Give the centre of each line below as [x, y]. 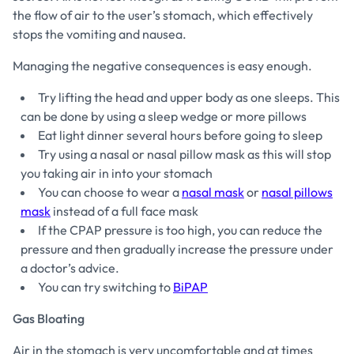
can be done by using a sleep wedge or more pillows [164, 117]
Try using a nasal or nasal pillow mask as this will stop [185, 154]
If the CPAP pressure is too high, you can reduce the [180, 230]
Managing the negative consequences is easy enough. [162, 66]
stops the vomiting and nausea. [100, 34]
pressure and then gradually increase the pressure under [177, 249]
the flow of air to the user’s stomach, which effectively [163, 15]
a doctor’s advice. [70, 268]
